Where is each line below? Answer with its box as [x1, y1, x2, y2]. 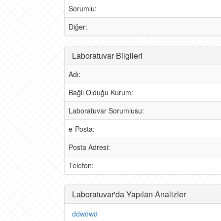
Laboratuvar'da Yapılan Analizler [72, 188, 186, 200]
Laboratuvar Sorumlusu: [69, 106, 144, 115]
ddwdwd [72, 209, 98, 219]
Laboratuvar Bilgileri [72, 50, 143, 61]
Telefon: [69, 160, 94, 170]
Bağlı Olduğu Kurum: [69, 87, 133, 97]
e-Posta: [69, 124, 95, 134]
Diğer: [69, 22, 87, 32]
